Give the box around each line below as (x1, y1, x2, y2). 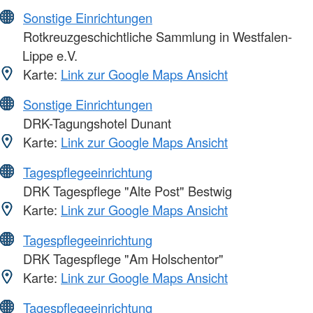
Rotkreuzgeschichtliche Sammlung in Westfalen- (20, 27, 292, 45)
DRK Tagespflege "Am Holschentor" (20, 249, 224, 268)
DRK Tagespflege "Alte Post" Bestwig (20, 181, 232, 200)
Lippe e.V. (22, 45, 78, 64)
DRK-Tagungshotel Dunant (20, 113, 171, 132)
